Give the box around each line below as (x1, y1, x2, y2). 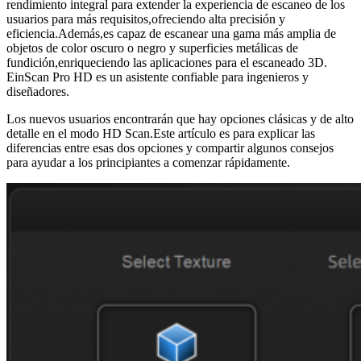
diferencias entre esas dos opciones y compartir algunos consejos (6, 140, 334, 155)
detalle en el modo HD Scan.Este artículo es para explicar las (6, 126, 315, 140)
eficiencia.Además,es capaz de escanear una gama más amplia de (6, 26, 336, 40)
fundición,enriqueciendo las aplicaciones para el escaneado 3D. (6, 55, 327, 69)
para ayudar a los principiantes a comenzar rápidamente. (6, 155, 290, 169)
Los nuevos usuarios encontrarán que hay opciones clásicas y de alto (6, 111, 354, 126)
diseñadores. (6, 84, 69, 98)
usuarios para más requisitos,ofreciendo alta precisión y (6, 11, 285, 26)
